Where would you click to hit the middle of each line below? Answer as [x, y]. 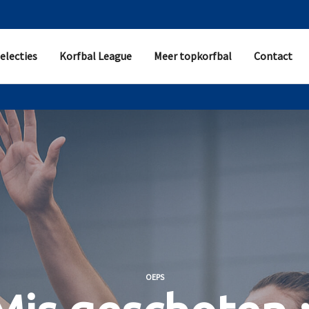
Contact [273, 56]
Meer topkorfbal [193, 56]
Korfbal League [96, 56]
